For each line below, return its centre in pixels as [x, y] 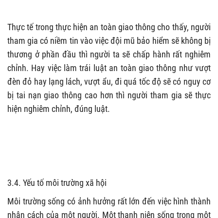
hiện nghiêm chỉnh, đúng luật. [59, 109]
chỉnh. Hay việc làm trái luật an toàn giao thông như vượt [109, 68]
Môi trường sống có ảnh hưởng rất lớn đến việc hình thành [109, 201]
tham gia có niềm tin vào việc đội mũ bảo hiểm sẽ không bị [109, 40]
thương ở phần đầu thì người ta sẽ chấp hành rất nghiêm [109, 54]
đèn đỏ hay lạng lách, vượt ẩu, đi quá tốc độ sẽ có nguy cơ [109, 81]
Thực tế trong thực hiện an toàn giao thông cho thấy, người [109, 27]
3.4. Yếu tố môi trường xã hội [57, 182]
